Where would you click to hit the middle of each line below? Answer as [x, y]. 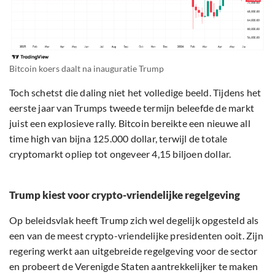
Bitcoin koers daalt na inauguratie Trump [87, 68]
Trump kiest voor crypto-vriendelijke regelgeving [125, 195]
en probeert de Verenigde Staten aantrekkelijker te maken [134, 266]
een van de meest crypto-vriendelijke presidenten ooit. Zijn [136, 235]
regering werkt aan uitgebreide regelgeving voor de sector [134, 250]
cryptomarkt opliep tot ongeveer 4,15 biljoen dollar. [120, 153]
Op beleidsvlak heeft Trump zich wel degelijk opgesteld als [134, 220]
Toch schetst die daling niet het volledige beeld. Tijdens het [135, 92]
